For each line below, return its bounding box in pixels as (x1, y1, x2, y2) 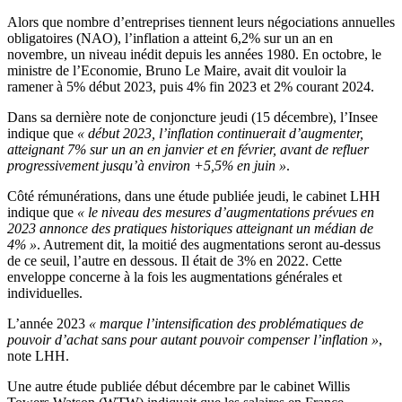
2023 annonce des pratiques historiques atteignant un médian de (7, 221, 373, 237)
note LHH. (7, 348, 69, 364)
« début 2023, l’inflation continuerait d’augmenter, (77, 126, 363, 142)
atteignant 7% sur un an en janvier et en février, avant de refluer (7, 142, 369, 158)
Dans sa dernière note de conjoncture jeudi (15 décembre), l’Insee (7, 109, 378, 126)
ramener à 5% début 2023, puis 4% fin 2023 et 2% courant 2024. (7, 79, 374, 95)
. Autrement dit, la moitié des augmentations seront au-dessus (37, 237, 380, 253)
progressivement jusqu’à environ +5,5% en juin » (7, 158, 286, 174)
